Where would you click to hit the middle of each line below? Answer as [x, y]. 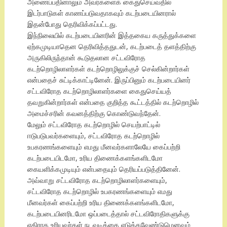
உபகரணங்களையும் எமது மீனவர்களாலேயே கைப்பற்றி [104, 147]
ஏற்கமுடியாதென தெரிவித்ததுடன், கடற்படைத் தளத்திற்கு [111, 47]
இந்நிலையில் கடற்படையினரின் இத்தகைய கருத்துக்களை [111, 35]
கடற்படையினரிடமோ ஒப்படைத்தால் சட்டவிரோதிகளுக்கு [108, 214]
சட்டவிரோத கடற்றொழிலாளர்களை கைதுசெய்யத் [99, 91]
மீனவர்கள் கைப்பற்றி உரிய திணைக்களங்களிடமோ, [101, 203]
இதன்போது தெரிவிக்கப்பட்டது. [72, 24]
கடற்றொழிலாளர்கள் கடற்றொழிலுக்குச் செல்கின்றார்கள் [108, 69]
